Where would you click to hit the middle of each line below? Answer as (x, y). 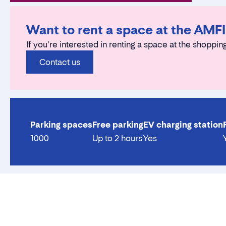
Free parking (118, 125)
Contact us (60, 62)
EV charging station (183, 125)
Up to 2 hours (117, 138)
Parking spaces (61, 125)
